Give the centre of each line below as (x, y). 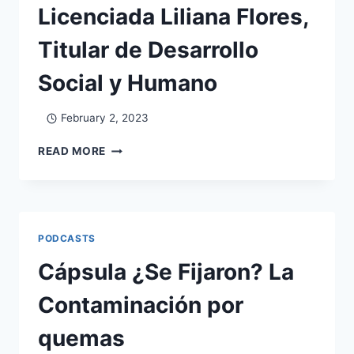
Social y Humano (128, 83)
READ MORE (72, 151)
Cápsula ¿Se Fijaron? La (166, 272)
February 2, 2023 (104, 118)
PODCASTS (67, 239)
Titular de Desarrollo (148, 49)
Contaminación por (141, 305)
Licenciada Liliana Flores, (173, 16)
